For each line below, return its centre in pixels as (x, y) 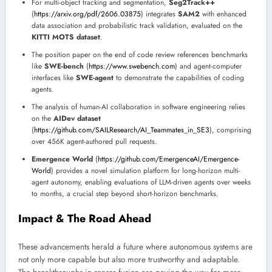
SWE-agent (95, 77)
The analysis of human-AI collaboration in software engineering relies (138, 107)
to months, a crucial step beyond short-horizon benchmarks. (125, 193)
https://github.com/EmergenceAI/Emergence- (169, 159)
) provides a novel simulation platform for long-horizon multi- (146, 170)
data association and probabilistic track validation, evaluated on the (137, 25)
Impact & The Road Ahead (85, 218)
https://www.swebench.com (132, 66)
